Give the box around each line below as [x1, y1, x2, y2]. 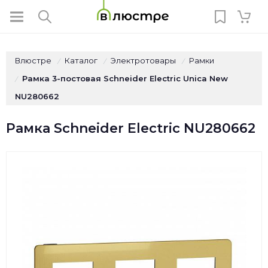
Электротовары [111, 56, 176, 65]
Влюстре [15, 56, 51, 65]
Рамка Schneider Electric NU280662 [6, 120, 255, 136]
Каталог [65, 56, 98, 65]
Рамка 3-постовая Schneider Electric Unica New [22, 74, 228, 83]
